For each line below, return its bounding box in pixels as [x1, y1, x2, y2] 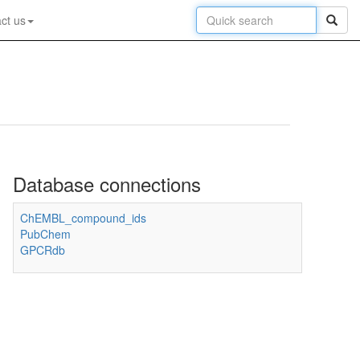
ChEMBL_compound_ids [20, 210, 146, 226]
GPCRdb [20, 242, 65, 258]
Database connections [13, 170, 201, 198]
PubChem [20, 226, 71, 242]
